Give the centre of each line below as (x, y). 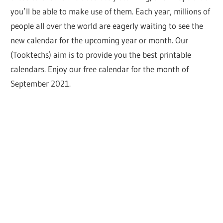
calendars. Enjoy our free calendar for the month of (100, 69)
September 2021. (41, 83)
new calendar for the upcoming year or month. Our (100, 40)
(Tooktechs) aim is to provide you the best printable (101, 54)
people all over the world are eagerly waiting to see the (107, 25)
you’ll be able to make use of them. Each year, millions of (111, 11)
